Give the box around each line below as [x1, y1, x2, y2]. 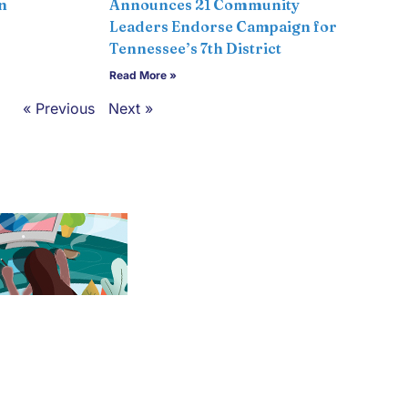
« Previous [22, 99, 95, 117]
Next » [107, 99, 153, 117]
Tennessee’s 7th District [109, 39, 281, 57]
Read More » [109, 68, 177, 82]
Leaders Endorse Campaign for [109, 17, 337, 36]
